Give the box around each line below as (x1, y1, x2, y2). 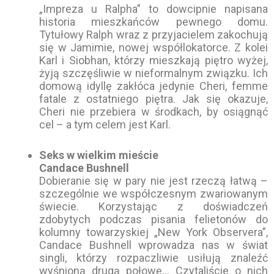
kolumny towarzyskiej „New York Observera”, (39, 225, 268, 239)
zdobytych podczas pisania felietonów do (39, 212, 268, 226)
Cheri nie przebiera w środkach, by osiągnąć (39, 105, 268, 119)
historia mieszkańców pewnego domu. (39, 15, 268, 29)
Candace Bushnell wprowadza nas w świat (39, 238, 268, 251)
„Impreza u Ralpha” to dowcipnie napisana (39, 2, 268, 16)
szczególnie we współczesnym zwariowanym (39, 187, 268, 200)
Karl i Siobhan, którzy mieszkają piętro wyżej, (39, 54, 268, 67)
